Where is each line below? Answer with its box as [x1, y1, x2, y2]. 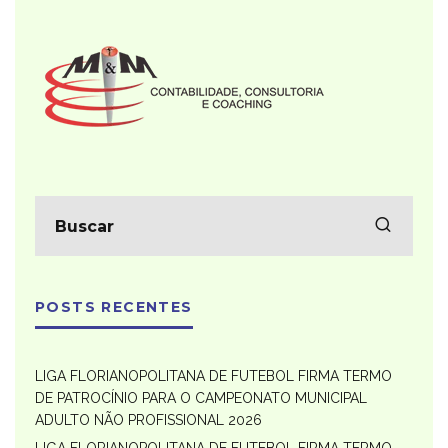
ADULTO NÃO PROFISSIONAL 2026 [35, 412, 262, 429]
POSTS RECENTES [35, 298, 193, 317]
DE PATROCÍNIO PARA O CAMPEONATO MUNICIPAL [35, 390, 367, 407]
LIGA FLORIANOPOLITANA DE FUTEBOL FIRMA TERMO [35, 368, 392, 385]
